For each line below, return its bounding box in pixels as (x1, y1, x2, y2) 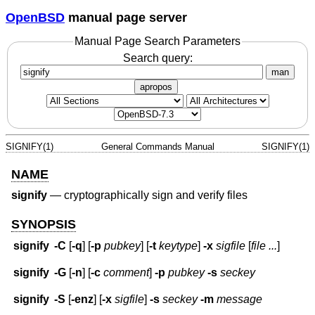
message (217, 293, 263, 306)
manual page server (65, 10, 187, 25)
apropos (140, 81, 172, 92)
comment (103, 266, 150, 279)
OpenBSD (6, 10, 65, 25)
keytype (159, 240, 198, 252)
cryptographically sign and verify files (64, 189, 247, 202)
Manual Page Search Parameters (75, 35, 240, 48)
